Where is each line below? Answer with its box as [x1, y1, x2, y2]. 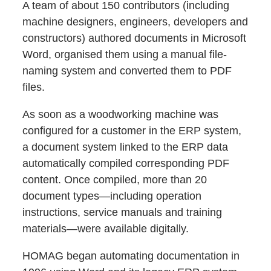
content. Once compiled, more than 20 [22, 173, 207, 186]
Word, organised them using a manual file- [22, 48, 227, 60]
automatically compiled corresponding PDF [22, 157, 230, 169]
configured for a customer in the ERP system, [22, 124, 242, 137]
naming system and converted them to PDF [22, 64, 232, 77]
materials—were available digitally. [22, 222, 189, 235]
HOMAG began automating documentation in [22, 249, 240, 262]
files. [22, 80, 45, 93]
